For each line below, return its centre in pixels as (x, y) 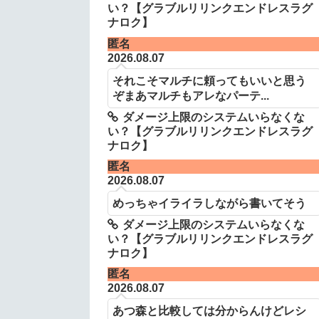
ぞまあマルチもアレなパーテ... (190, 95)
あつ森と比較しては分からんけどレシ (209, 311)
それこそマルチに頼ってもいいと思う (209, 80)
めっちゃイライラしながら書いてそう (209, 203)
